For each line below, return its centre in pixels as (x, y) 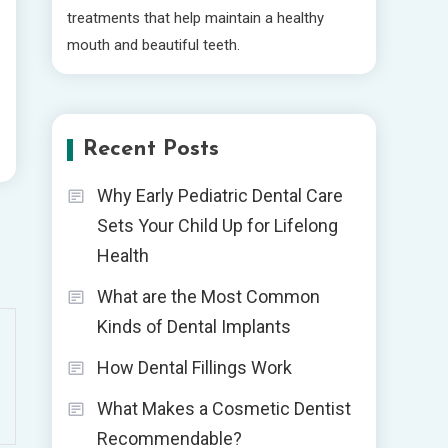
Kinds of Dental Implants (194, 326)
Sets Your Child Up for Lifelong (217, 225)
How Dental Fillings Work (194, 367)
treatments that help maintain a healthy (195, 18)
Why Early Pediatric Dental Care (220, 195)
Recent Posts (151, 149)
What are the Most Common (208, 296)
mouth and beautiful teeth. (153, 45)
